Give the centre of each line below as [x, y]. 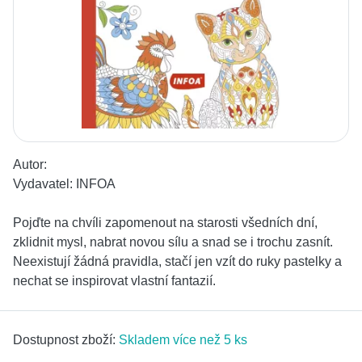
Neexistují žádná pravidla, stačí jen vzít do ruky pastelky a [177, 262]
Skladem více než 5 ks [183, 340]
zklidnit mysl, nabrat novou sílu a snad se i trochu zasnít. [173, 242]
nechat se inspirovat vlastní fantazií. [114, 281]
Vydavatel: [44, 184]
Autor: [30, 165]
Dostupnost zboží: [66, 340]
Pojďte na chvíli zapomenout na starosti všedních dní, [165, 223]
